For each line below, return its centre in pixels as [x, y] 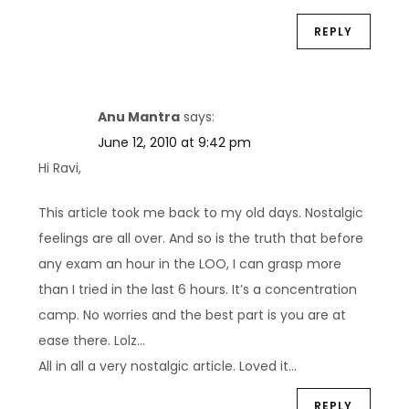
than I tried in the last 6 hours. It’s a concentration [198, 289]
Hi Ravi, [60, 168]
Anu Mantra [139, 116]
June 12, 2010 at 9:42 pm [175, 142]
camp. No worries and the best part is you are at [193, 315]
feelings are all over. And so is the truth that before [201, 238]
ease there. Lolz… [92, 340]
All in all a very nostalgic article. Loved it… [168, 366]
